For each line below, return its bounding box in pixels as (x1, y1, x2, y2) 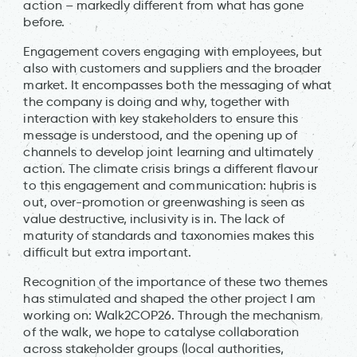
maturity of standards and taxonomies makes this (23, 227, 315, 243)
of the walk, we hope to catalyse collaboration (23, 324, 300, 339)
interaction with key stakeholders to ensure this (23, 110, 299, 126)
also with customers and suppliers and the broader (23, 60, 322, 76)
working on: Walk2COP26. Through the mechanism (23, 307, 321, 323)
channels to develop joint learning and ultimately (23, 143, 314, 159)
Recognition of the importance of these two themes (23, 273, 328, 289)
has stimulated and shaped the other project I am (23, 290, 316, 306)
